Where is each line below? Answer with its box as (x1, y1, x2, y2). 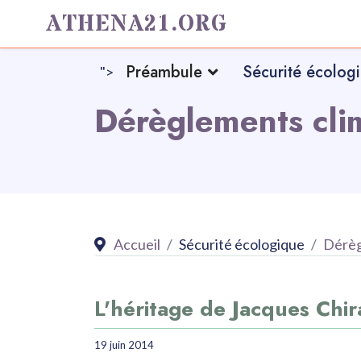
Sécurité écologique (179, 235, 305, 253)
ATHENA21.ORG (46, 9, 227, 39)
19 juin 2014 (94, 338, 154, 351)
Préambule (125, 60, 202, 84)
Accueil (114, 235, 160, 253)
